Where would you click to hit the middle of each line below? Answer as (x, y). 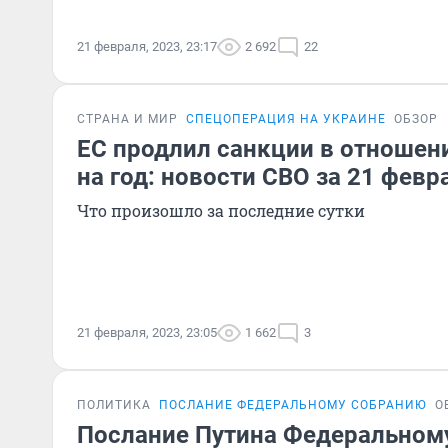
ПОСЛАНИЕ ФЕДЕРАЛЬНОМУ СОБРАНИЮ (293, 405)
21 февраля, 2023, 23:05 (147, 332)
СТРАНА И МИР (127, 119)
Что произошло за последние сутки (221, 210)
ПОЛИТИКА (114, 405)
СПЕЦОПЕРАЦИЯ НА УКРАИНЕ (286, 119)
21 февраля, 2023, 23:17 (147, 46)
